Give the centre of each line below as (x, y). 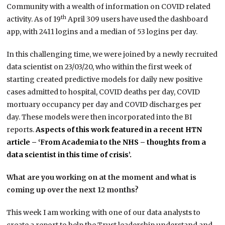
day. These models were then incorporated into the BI (99, 117)
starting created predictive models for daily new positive (105, 80)
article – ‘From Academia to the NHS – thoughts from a (106, 142)
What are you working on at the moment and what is (102, 178)
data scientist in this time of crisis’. (69, 155)
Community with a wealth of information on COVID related (109, 7)
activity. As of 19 (34, 19)
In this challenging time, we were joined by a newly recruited (112, 54)
